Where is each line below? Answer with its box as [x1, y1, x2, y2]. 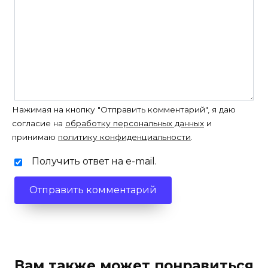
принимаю [12, 132, 58, 142]
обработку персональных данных [65, 118, 204, 129]
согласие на [12, 118, 65, 129]
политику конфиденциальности [58, 132, 191, 142]
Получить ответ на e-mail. [32, 156, 157, 167]
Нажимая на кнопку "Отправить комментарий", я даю [12, 105, 236, 115]
